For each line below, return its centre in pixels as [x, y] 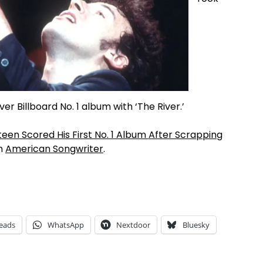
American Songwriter [54, 149]
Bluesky [196, 225]
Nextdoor [133, 225]
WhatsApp [66, 225]
